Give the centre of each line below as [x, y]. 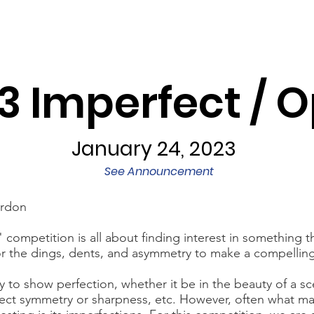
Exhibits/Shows [117, 24]
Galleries [287, 24]
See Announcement [159, 171]
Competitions [210, 24]
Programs [34, 24]
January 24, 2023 [154, 149]
